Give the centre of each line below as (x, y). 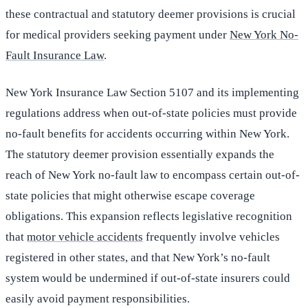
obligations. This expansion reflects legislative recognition (149, 217)
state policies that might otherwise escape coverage (130, 196)
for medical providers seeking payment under (118, 35)
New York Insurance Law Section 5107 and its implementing (152, 93)
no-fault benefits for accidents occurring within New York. (147, 134)
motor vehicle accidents (85, 237)
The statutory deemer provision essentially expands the (140, 155)
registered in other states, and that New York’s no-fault (138, 258)
